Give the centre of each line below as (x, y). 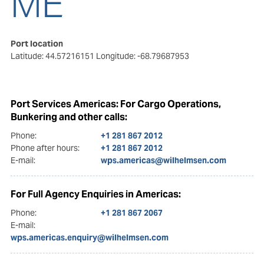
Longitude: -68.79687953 (142, 56)
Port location (37, 44)
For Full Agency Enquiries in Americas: (95, 194)
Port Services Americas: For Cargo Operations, (115, 104)
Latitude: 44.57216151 (53, 56)
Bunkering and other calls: (69, 117)
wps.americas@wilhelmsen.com (163, 160)
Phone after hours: (45, 148)
